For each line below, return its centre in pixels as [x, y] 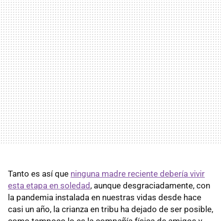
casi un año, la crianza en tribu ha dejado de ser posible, [110, 209]
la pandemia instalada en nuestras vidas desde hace [105, 197]
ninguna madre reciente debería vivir [138, 173]
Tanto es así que [39, 173]
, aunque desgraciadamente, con [150, 185]
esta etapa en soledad [49, 185]
